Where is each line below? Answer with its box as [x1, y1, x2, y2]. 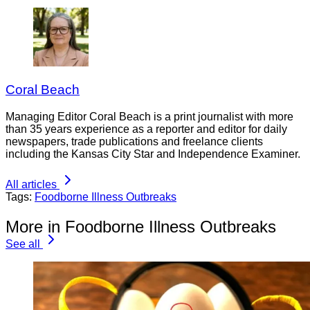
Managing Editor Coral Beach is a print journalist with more [6, 110, 293, 122]
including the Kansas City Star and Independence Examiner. [6, 147, 300, 160]
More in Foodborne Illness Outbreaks [6, 217, 276, 236]
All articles [6, 178, 57, 190]
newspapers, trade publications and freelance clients [6, 135, 263, 147]
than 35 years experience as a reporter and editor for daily [6, 122, 287, 135]
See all [6, 237, 40, 250]
